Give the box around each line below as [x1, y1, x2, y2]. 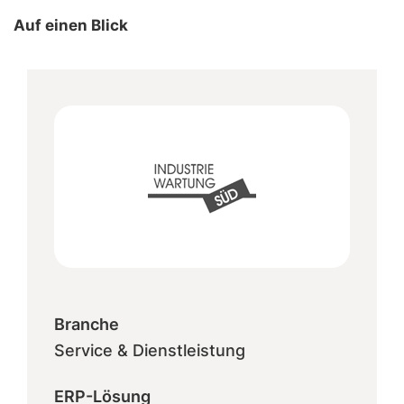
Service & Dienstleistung [54, 341, 245, 360]
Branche [54, 315, 119, 334]
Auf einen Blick [14, 16, 128, 34]
